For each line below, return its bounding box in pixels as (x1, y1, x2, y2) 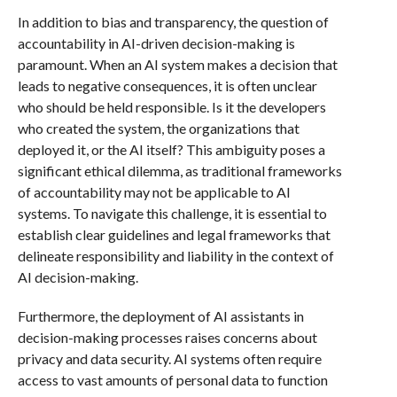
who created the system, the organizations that (17, 120, 300, 136)
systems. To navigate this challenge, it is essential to (17, 205, 327, 222)
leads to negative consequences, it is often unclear (17, 77, 317, 94)
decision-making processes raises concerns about (17, 329, 317, 346)
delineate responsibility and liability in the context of (17, 247, 334, 264)
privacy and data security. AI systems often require (17, 350, 322, 367)
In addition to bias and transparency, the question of (17, 13, 329, 30)
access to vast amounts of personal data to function (17, 371, 328, 388)
